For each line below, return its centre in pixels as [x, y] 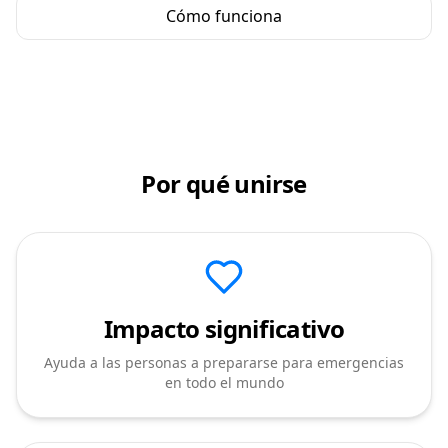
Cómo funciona [224, 16]
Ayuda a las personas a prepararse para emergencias [224, 362]
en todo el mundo [224, 382]
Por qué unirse [224, 183]
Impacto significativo [224, 328]
